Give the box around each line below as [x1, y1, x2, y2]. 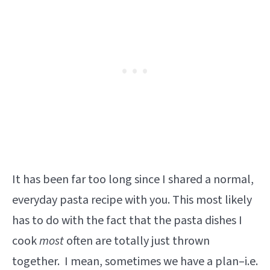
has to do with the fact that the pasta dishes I [12, 212, 242, 230]
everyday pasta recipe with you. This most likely [12, 192, 252, 209]
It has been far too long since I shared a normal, [12, 171, 254, 189]
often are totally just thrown [66, 233, 210, 250]
